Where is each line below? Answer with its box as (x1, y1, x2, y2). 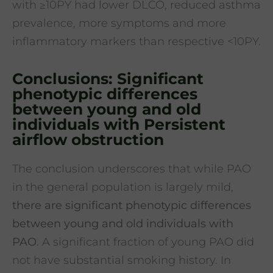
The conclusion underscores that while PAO (12, 162, 251, 176)
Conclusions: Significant (12, 69, 204, 88)
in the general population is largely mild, (12, 180, 233, 194)
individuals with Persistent (12, 115, 225, 134)
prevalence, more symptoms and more (12, 16, 226, 30)
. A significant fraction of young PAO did (37, 235, 254, 249)
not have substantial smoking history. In (12, 253, 231, 268)
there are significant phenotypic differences (12, 199, 251, 213)
